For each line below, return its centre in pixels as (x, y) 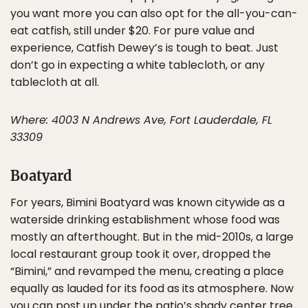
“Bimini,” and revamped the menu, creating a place (147, 272)
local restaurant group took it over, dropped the (141, 254)
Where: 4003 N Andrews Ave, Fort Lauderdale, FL (141, 120)
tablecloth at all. (55, 82)
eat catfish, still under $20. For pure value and (132, 31)
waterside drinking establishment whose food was (145, 220)
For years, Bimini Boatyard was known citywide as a (147, 203)
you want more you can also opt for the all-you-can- (154, 14)
